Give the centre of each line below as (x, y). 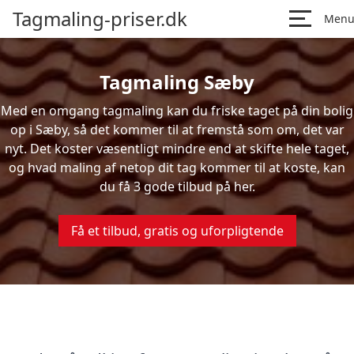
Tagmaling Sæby (177, 82)
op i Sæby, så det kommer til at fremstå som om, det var (177, 130)
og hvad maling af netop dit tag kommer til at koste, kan (177, 168)
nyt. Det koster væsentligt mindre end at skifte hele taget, (177, 149)
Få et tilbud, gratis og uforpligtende (177, 231)
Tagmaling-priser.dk (100, 19)
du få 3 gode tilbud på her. (177, 186)
